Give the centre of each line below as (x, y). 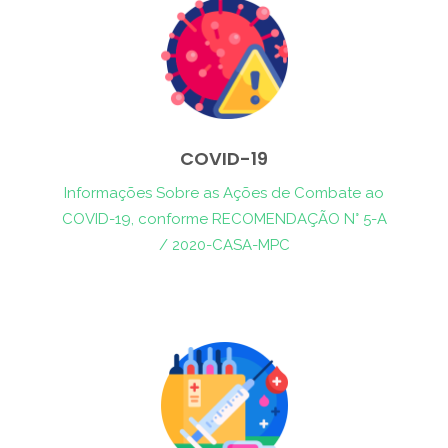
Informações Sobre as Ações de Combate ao (224, 193)
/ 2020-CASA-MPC (224, 245)
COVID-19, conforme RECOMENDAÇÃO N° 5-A (224, 219)
